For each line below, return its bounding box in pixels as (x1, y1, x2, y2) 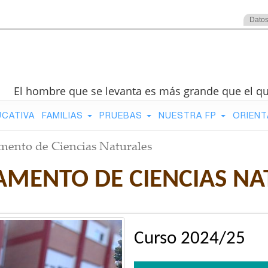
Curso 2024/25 (134, 230, 245, 249)
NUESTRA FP (158, 110, 220, 120)
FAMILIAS (41, 110, 86, 120)
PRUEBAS (99, 110, 145, 120)
